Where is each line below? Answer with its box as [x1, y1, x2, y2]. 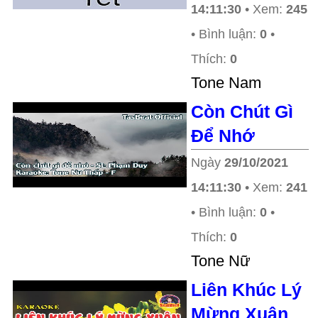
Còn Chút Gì [191, 102, 293, 121]
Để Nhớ [191, 126, 255, 146]
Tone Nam [191, 74, 261, 92]
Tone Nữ [191, 252, 251, 270]
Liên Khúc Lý [191, 280, 302, 300]
